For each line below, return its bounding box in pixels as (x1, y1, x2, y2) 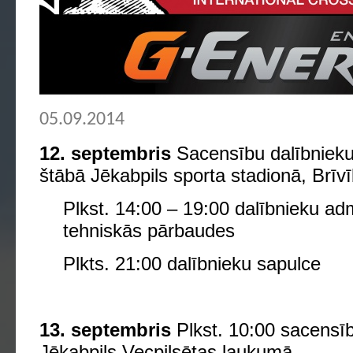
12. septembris (39, 143, 176, 164)
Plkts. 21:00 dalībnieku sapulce (63, 253, 321, 274)
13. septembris (39, 319, 171, 340)
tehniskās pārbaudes (63, 220, 235, 241)
